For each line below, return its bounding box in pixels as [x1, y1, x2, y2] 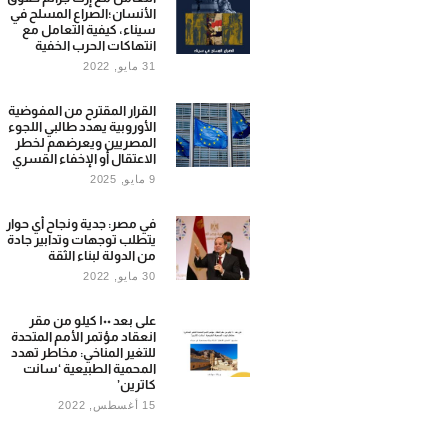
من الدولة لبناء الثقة [47, 247, 156, 263]
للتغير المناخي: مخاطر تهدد [10, 344, 156, 360]
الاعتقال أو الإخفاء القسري [11, 150, 156, 166]
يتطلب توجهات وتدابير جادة [6, 231, 156, 247]
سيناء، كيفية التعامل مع [21, 21, 156, 37]
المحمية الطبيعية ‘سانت [22, 360, 156, 376]
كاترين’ [116, 376, 156, 392]
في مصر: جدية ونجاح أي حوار [5, 215, 156, 231]
